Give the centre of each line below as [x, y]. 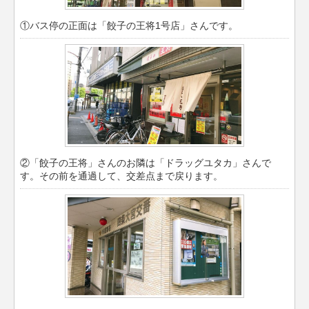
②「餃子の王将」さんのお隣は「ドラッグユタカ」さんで [146, 163]
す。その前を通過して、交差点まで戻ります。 [122, 176]
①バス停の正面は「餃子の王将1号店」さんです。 [129, 25]
